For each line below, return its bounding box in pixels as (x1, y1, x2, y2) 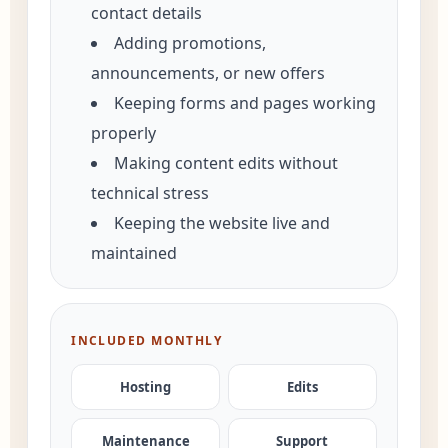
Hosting (120, 378, 172, 396)
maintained (91, 242, 178, 264)
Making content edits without (114, 152, 339, 174)
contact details (91, 2, 203, 24)
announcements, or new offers (91, 62, 326, 84)
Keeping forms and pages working (114, 92, 377, 114)
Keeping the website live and (114, 212, 331, 234)
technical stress (91, 182, 210, 204)
